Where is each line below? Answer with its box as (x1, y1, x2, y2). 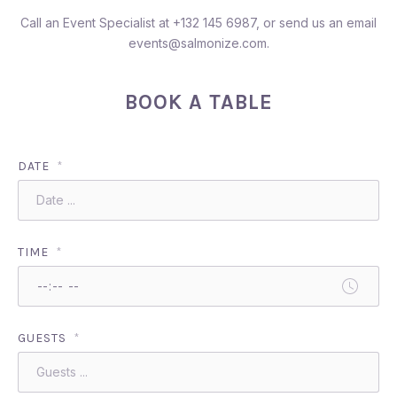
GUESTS (18, 331, 70, 346)
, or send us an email (256, 15, 377, 30)
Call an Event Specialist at (20, 15, 173, 30)
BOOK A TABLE (124, 90, 273, 114)
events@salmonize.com (128, 35, 267, 51)
